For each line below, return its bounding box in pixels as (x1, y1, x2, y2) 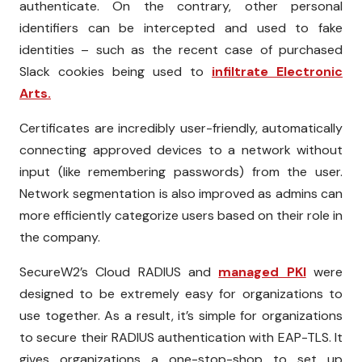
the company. (19, 228, 100, 246)
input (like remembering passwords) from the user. (19, 162, 343, 180)
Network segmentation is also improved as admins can (19, 184, 343, 202)
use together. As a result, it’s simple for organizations (19, 306, 343, 324)
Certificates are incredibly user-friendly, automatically (19, 119, 343, 137)
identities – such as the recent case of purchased (19, 40, 343, 58)
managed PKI (218, 263, 306, 280)
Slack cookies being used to (19, 62, 212, 80)
